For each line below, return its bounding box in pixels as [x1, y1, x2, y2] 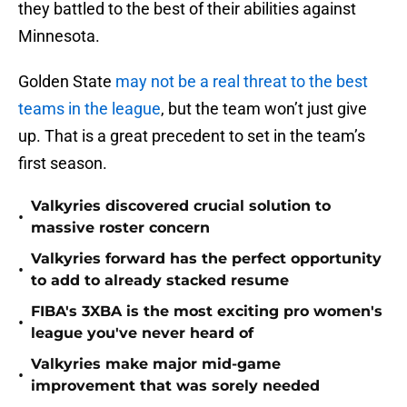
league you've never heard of [31, 324, 253, 342]
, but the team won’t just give [161, 99, 367, 119]
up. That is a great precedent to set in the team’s [18, 126, 365, 146]
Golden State [18, 72, 115, 92]
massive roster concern [31, 219, 210, 237]
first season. [18, 154, 111, 174]
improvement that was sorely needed [31, 377, 320, 395]
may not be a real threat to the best [115, 72, 368, 92]
